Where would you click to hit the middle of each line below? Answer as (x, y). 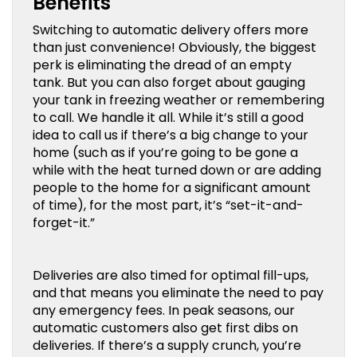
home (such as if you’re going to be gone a (165, 152)
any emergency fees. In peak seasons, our (164, 310)
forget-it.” (64, 222)
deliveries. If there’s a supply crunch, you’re (167, 345)
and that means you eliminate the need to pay (178, 292)
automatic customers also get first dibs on (165, 328)
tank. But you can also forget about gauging (169, 82)
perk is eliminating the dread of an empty (162, 65)
